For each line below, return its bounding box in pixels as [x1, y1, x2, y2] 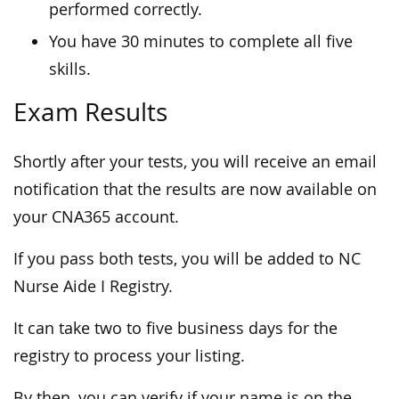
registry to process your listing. [13, 346, 245, 367]
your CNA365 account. [13, 207, 179, 228]
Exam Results [13, 95, 167, 129]
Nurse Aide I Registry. [13, 276, 173, 297]
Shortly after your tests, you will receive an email [13, 151, 377, 173]
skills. [49, 59, 91, 80]
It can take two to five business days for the [13, 318, 338, 339]
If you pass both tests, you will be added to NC [13, 248, 361, 270]
